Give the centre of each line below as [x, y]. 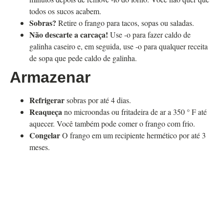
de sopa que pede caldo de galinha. [83, 58]
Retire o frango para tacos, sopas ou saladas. [126, 23]
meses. [40, 147]
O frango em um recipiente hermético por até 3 [134, 135]
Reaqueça [47, 112]
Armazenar [50, 77]
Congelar [46, 135]
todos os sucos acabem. [65, 11]
